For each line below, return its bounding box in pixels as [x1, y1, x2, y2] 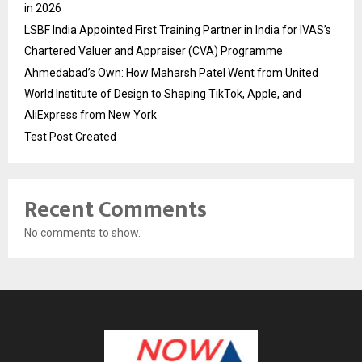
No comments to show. [24, 226, 141, 240]
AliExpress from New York [24, 108, 157, 122]
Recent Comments [24, 191, 207, 229]
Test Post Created [24, 130, 116, 144]
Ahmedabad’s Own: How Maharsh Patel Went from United [24, 66, 318, 80]
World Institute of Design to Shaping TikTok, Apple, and [24, 87, 301, 101]
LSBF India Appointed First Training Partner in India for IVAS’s [24, 23, 331, 37]
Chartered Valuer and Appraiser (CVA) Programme [24, 44, 283, 58]
